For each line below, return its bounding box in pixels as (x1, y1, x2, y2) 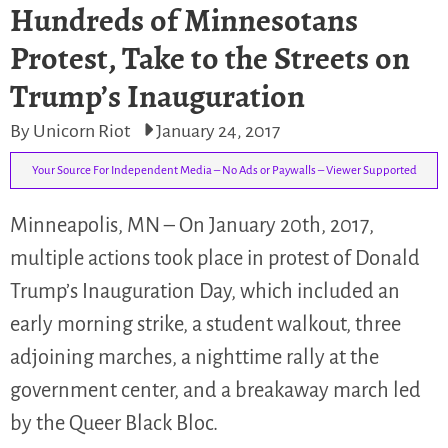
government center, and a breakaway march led (10, 379, 421, 401)
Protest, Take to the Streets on (10, 36, 410, 80)
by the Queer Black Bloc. (10, 412, 218, 434)
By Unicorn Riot (10, 121, 133, 141)
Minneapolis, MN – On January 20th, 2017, (10, 214, 374, 236)
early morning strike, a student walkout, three (10, 313, 401, 335)
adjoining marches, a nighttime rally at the (10, 346, 379, 368)
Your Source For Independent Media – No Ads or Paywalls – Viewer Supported (31, 164, 417, 177)
